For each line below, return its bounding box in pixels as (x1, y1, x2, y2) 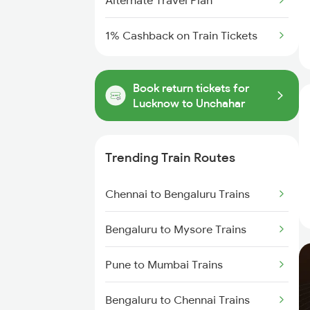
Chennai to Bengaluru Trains (105, 187, 250, 201)
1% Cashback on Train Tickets (105, 28, 257, 42)
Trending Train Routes (105, 149, 235, 165)
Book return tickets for (133, 81, 249, 95)
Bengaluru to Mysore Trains (105, 222, 246, 236)
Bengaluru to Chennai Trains (105, 293, 250, 307)
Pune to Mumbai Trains (105, 257, 223, 271)
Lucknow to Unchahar (133, 96, 245, 110)
